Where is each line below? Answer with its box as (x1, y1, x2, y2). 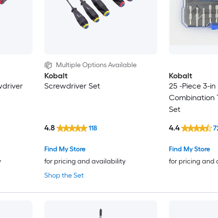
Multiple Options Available (55, 61, 137, 70)
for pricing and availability (44, 157, 126, 165)
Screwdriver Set (44, 81, 100, 91)
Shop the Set (44, 171, 84, 180)
